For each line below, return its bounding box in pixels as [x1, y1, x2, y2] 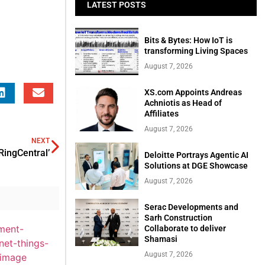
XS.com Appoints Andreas [144, 87, 243, 97]
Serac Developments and [144, 202, 239, 212]
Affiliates [144, 108, 179, 118]
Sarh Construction [144, 212, 213, 222]
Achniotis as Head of [144, 98, 222, 108]
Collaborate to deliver [144, 223, 227, 233]
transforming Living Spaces [144, 46, 248, 56]
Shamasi [144, 234, 178, 244]
